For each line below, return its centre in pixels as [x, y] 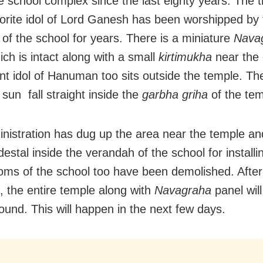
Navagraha [183, 190]
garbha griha [175, 94]
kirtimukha [185, 57]
